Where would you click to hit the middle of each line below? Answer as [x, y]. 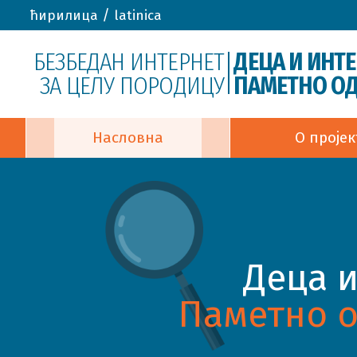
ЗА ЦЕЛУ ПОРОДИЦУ [132, 86]
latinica [138, 16]
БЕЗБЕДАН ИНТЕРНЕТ [129, 62]
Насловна [128, 137]
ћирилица [64, 16]
